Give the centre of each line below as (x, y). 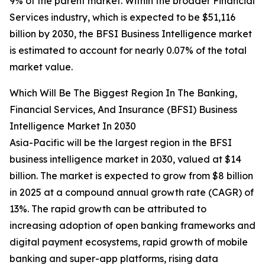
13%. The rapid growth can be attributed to (108, 209)
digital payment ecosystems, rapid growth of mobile (129, 242)
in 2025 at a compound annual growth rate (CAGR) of (132, 193)
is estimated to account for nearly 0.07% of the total (128, 51)
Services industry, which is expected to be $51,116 (122, 17)
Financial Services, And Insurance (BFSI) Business (123, 110)
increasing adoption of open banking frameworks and (132, 226)
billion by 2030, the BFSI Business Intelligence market (131, 34)
